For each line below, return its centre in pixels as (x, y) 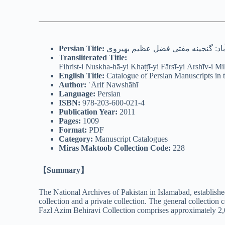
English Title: (82, 76)
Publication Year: (88, 112)
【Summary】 (64, 170)
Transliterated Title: (93, 58)
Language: (77, 94)
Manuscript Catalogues (131, 139)
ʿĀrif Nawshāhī (113, 85)
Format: (73, 130)
